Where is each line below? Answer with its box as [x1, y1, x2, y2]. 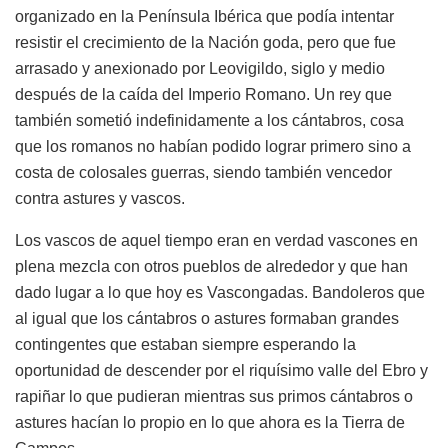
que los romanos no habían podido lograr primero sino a [15, 138, 411, 156]
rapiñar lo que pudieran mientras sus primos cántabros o [15, 388, 413, 406]
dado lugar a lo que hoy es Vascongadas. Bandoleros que [15, 284, 425, 302]
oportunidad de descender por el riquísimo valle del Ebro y [15, 362, 428, 380]
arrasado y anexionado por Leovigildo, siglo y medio [15, 60, 385, 78]
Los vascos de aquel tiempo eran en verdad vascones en [15, 232, 418, 250]
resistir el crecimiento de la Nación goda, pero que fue [15, 34, 396, 52]
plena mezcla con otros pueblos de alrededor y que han [15, 258, 408, 276]
